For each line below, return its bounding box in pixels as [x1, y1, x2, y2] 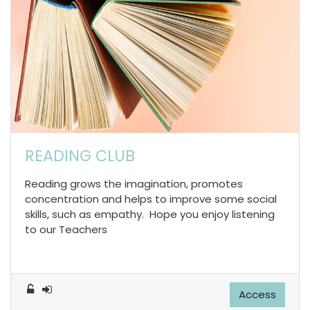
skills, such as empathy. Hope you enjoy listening [25, 207, 275, 222]
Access [239, 287, 276, 302]
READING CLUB [25, 145, 135, 167]
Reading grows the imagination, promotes [25, 176, 243, 192]
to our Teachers [25, 222, 107, 237]
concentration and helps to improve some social [25, 192, 277, 207]
